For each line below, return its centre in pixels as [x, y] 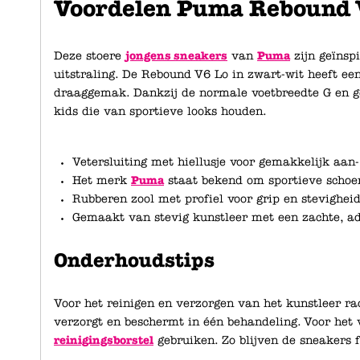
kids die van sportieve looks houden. [160, 112]
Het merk [102, 181]
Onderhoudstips [134, 261]
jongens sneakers [176, 56]
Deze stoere [90, 56]
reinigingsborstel [104, 341]
